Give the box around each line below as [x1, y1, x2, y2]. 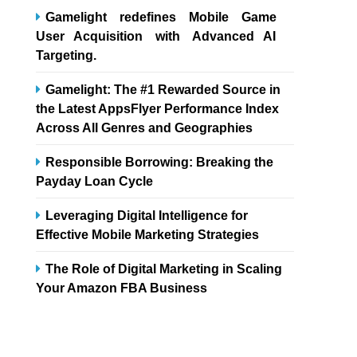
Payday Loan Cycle [36, 173, 154, 188]
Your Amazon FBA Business [36, 280, 208, 295]
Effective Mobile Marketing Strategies [36, 226, 260, 241]
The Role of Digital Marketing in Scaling [45, 261, 283, 276]
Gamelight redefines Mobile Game [45, 9, 287, 24]
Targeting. [36, 47, 97, 62]
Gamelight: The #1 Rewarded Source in [45, 81, 281, 96]
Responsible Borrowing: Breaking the [45, 154, 274, 169]
